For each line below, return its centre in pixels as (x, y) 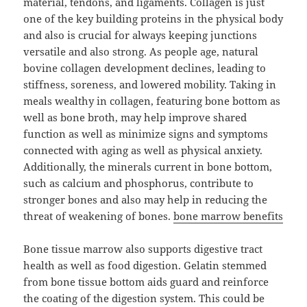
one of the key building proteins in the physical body (153, 19)
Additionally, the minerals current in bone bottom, (148, 167)
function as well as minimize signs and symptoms (146, 134)
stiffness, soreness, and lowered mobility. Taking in (150, 85)
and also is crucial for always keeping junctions (140, 35)
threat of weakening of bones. (99, 216)
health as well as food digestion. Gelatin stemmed (145, 266)
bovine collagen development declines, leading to (145, 68)
